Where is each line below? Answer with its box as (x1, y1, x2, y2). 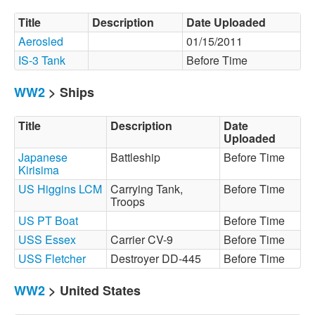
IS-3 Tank (18, 52, 65, 68)
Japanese (18, 149, 67, 165)
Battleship (110, 149, 166, 165)
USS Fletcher (18, 250, 86, 266)
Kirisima (18, 162, 59, 178)
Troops (110, 193, 150, 210)
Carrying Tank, (110, 181, 183, 197)
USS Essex (18, 231, 76, 247)
